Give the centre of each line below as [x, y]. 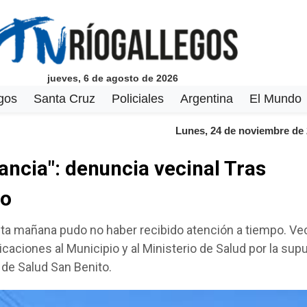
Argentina [206, 99]
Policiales [137, 99]
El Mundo [275, 99]
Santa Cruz [64, 99]
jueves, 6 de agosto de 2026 [113, 78]
